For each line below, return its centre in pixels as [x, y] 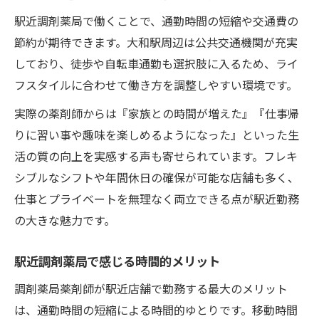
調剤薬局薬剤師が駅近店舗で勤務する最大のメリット [151, 288]
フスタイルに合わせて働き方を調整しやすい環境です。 [156, 84]
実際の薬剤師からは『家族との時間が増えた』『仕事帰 [157, 113]
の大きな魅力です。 [65, 220]
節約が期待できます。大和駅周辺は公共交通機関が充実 [156, 42]
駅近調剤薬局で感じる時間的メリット [117, 261]
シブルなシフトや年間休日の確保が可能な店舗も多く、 [157, 177]
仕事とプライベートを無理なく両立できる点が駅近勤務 [157, 198]
